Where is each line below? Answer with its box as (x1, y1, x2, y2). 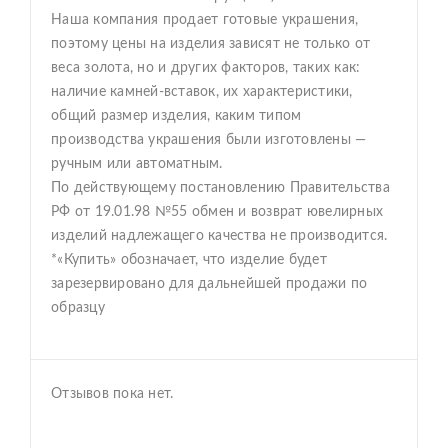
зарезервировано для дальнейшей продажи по (51, 277, 368, 291)
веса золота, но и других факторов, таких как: (51, 61, 361, 75)
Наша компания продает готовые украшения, (51, 13, 358, 27)
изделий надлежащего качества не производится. (51, 229, 388, 243)
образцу (51, 301, 105, 315)
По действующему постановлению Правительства (51, 181, 390, 195)
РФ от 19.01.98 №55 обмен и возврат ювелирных (51, 205, 383, 219)
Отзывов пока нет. (51, 387, 174, 401)
